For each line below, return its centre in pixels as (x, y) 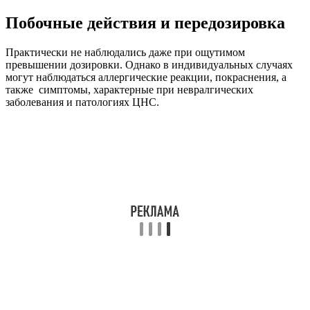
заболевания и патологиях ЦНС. (82, 102)
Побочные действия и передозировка (145, 23)
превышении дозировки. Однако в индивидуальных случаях (149, 65)
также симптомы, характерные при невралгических (129, 90)
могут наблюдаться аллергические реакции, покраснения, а (146, 77)
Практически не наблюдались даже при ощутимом (125, 53)
